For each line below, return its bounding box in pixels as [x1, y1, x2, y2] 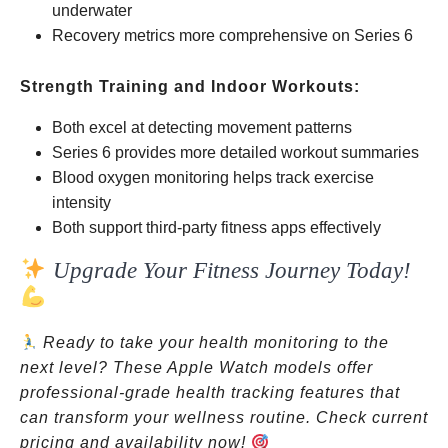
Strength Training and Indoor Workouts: [20, 78, 360, 95]
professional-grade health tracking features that [20, 384, 400, 401]
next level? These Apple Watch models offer [20, 359, 373, 376]
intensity [52, 194, 111, 211]
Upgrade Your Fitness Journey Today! [46, 257, 411, 283]
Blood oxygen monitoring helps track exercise [52, 169, 374, 186]
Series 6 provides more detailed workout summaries [52, 144, 419, 161]
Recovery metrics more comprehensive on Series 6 [52, 27, 413, 44]
